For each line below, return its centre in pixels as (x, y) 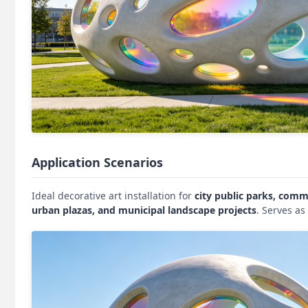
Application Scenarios (97, 163)
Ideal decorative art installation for (113, 196)
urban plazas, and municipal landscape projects (144, 210)
